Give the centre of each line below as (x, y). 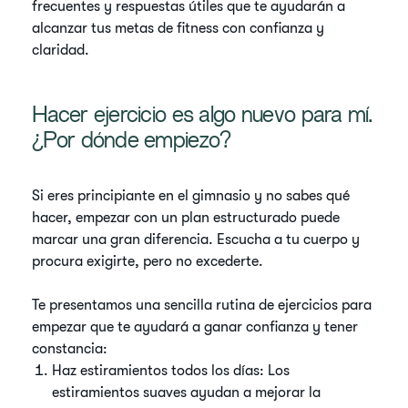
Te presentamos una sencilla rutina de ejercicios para (202, 305)
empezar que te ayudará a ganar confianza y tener (195, 327)
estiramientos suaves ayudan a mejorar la (187, 393)
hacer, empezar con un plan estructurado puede (186, 218)
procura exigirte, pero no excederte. (150, 261)
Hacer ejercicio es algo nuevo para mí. (203, 117)
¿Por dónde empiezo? (132, 143)
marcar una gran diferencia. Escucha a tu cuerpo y (196, 240)
